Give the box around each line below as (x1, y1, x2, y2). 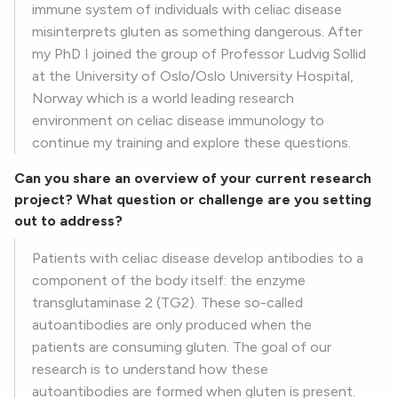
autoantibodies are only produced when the (32, 316, 312, 334)
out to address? (14, 212, 123, 230)
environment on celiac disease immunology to (32, 112, 324, 130)
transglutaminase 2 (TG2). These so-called (32, 294, 303, 312)
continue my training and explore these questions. (32, 134, 351, 152)
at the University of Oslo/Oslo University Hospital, (32, 68, 354, 85)
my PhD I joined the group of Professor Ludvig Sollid (32, 45, 366, 63)
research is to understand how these (32, 361, 268, 378)
